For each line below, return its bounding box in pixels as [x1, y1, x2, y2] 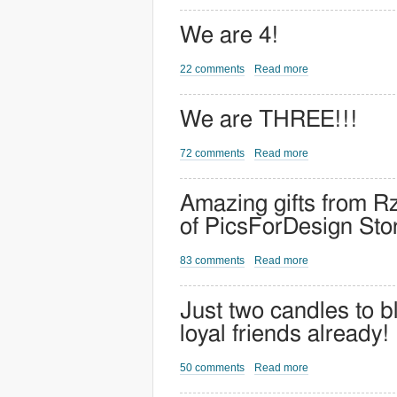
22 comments [180, 63, 245, 75]
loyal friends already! [180, 323, 390, 346]
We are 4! [180, 24, 279, 47]
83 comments [180, 254, 245, 267]
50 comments [180, 362, 245, 374]
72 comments [180, 147, 245, 160]
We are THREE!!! [180, 108, 358, 131]
